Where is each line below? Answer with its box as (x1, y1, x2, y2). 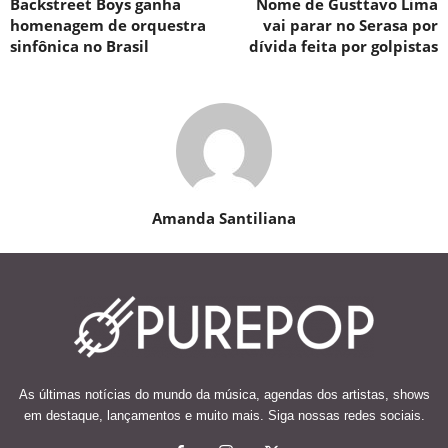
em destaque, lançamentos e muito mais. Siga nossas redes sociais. (23, 407, 425, 423)
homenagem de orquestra (10, 14, 206, 35)
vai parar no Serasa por (263, 14, 438, 35)
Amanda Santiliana (152, 207, 296, 228)
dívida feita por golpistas (249, 35, 438, 56)
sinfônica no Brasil (10, 35, 149, 56)
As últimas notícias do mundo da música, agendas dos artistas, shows (18, 386, 430, 402)
